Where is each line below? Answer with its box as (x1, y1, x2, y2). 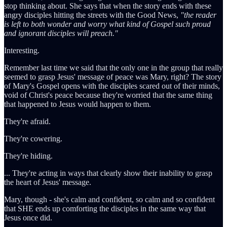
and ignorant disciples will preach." (4, 28, 118, 37)
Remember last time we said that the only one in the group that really (4, 63, 223, 72)
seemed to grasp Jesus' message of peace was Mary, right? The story (4, 72, 221, 81)
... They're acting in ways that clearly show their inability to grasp (4, 168, 212, 177)
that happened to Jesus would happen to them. (4, 99, 151, 108)
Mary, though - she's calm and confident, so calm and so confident (4, 195, 215, 204)
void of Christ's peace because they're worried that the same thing (4, 90, 212, 99)
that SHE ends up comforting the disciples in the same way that (4, 204, 206, 213)
